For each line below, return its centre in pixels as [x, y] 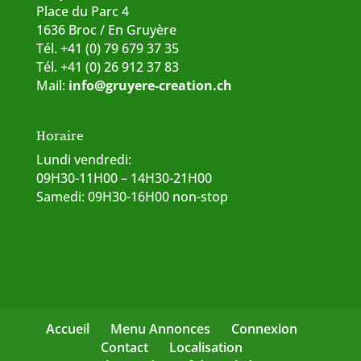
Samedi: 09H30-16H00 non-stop [132, 197]
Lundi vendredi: [83, 160]
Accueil [67, 328]
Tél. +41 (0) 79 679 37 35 [107, 48]
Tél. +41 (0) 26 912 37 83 [107, 67]
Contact [124, 347]
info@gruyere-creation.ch [150, 85]
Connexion [264, 328]
